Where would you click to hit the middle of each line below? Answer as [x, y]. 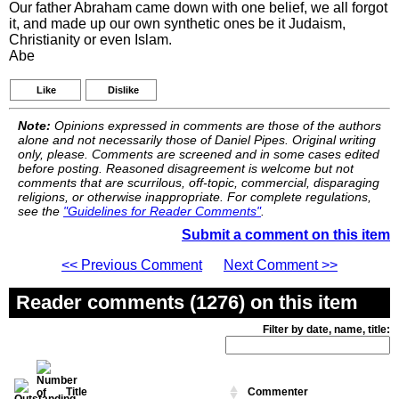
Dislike [123, 90]
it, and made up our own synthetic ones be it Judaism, [177, 24]
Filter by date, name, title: [326, 330]
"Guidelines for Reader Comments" [162, 211]
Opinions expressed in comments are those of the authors [216, 126]
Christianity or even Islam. [90, 40]
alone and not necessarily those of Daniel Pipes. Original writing [197, 140]
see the [41, 211]
